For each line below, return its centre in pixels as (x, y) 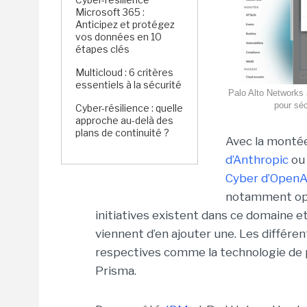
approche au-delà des (124, 120)
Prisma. (116, 271)
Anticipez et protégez (125, 24)
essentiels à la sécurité (128, 85)
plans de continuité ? (122, 133)
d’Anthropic (257, 160)
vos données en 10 (119, 37)
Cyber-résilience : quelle (129, 108)
